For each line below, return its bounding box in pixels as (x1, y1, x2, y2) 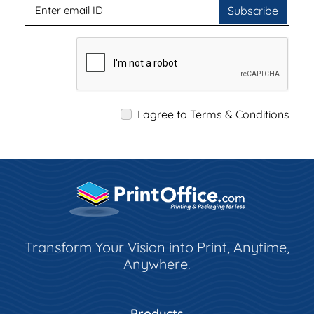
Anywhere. (123, 254, 191, 273)
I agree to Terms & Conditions (137, 107, 289, 121)
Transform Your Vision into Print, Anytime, (25, 238, 289, 256)
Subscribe (228, 3, 278, 18)
